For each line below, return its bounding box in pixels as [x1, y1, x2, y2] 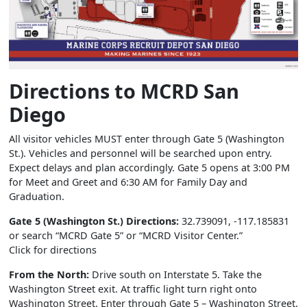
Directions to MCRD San [9, 77, 239, 104]
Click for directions [9, 243, 97, 256]
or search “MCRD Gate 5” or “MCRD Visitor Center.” [9, 228, 243, 242]
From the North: [9, 267, 89, 281]
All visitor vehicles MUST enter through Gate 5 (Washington [9, 132, 284, 145]
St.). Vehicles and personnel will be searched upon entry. [9, 146, 272, 160]
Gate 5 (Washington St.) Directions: [9, 214, 179, 228]
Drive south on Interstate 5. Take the [89, 267, 262, 281]
